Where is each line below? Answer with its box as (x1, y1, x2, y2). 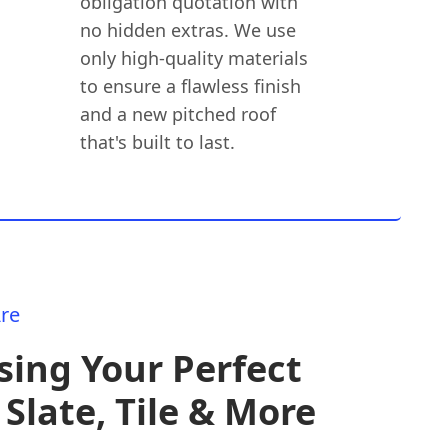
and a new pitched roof (79, 102, 276, 126)
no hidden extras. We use (79, 18, 296, 42)
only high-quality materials (79, 46, 308, 70)
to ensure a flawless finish (79, 74, 301, 98)
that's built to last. (79, 130, 235, 154)
